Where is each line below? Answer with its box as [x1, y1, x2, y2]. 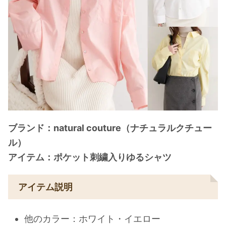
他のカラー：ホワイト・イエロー [24, 213, 160, 224]
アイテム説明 [18, 181, 73, 192]
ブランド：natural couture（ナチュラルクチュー [8, 122, 212, 133]
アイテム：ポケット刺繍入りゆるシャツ [8, 151, 172, 162]
